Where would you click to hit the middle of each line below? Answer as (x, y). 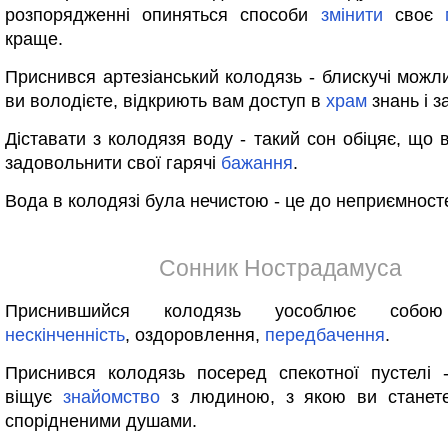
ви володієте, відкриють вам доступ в (165, 101)
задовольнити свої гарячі (113, 163)
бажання (257, 163)
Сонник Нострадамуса (280, 268)
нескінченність (65, 335)
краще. (34, 39)
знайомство (111, 397)
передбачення (325, 335)
